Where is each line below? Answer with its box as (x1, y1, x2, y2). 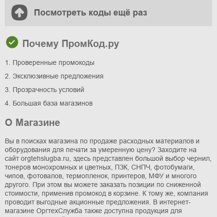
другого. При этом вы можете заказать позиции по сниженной (5, 180, 201, 188)
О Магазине (5, 117, 60, 128)
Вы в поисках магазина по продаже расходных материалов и (5, 137, 200, 145)
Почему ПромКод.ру (19, 38, 119, 49)
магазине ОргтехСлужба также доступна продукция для (5, 206, 182, 215)
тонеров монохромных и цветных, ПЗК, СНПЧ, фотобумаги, (5, 163, 195, 171)
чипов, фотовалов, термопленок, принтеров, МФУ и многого (5, 171, 197, 180)
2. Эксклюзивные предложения (5, 72, 104, 80)
